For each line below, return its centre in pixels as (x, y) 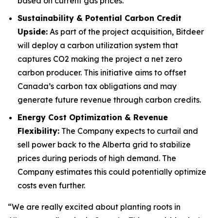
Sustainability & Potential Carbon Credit (100, 18)
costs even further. (51, 185)
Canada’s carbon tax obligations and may (97, 86)
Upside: (33, 32)
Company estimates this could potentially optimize (112, 172)
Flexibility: (38, 131)
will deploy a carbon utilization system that (98, 45)
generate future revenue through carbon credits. (109, 100)
